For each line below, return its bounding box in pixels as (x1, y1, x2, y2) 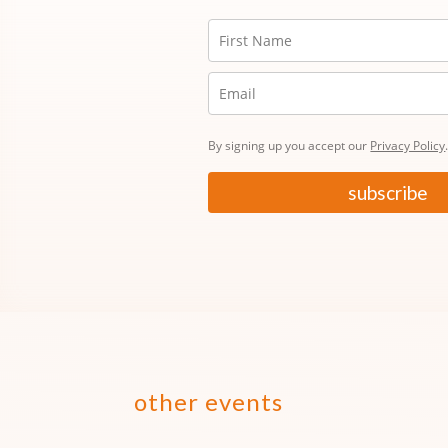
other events (134, 386, 284, 416)
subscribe (348, 180, 429, 204)
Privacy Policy (370, 136, 446, 154)
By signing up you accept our (208, 136, 371, 154)
